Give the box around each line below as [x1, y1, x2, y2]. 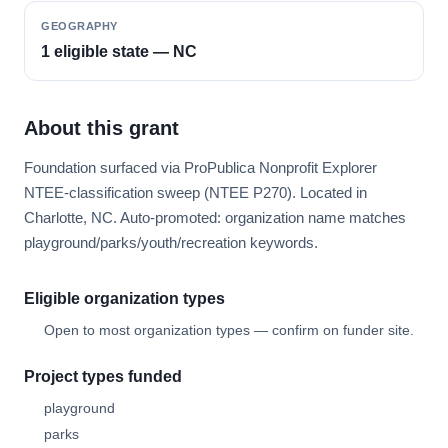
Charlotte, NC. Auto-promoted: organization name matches [24, 209, 406, 226]
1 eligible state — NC [41, 43, 197, 60]
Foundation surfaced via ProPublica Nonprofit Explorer [24, 159, 377, 176]
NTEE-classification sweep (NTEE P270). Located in [24, 184, 367, 201]
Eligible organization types [24, 290, 225, 307]
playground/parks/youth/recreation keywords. [24, 234, 318, 251]
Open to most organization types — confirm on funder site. [44, 322, 414, 338]
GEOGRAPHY [41, 20, 118, 32]
